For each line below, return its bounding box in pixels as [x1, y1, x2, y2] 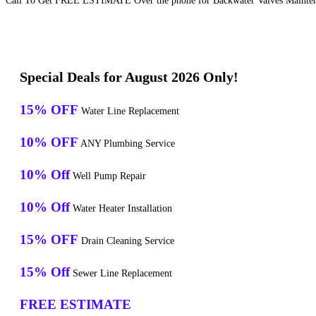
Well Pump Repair [70, 171, 146, 182]
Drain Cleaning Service [78, 236, 174, 247]
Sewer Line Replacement [70, 268, 172, 279]
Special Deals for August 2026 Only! [20, 69, 238, 85]
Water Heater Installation [70, 203, 172, 214]
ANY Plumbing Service [78, 138, 175, 150]
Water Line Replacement [78, 106, 179, 117]
